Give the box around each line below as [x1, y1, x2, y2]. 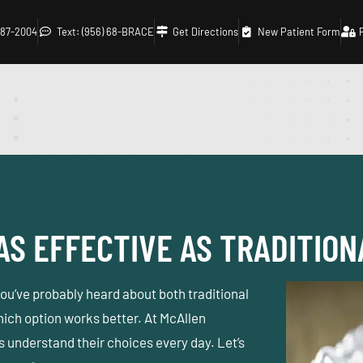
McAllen [160, 309, 206, 326]
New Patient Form [257, 24, 340, 38]
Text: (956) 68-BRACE [56, 24, 154, 38]
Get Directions [173, 24, 239, 38]
